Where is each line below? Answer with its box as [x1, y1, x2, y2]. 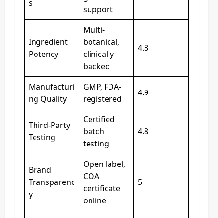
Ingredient [29, 36, 68, 47]
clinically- [83, 49, 116, 59]
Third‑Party [29, 120, 70, 130]
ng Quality [29, 93, 67, 104]
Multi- [83, 24, 105, 35]
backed [83, 61, 110, 72]
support [83, 4, 113, 15]
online [83, 195, 106, 206]
